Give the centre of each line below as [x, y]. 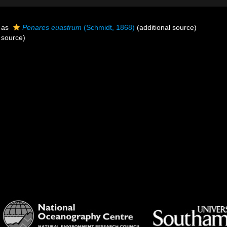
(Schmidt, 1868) [108, 27]
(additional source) [166, 27]
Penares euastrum [52, 27]
